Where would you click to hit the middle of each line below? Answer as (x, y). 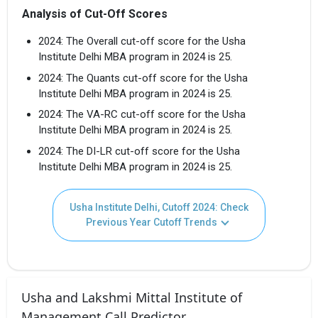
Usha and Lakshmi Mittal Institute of (132, 297)
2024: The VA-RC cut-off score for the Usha (142, 115)
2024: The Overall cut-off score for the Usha (142, 42)
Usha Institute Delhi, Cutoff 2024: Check (159, 207)
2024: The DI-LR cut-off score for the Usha (139, 151)
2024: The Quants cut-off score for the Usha (143, 78)
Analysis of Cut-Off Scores (95, 14)
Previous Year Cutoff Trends (151, 222)
